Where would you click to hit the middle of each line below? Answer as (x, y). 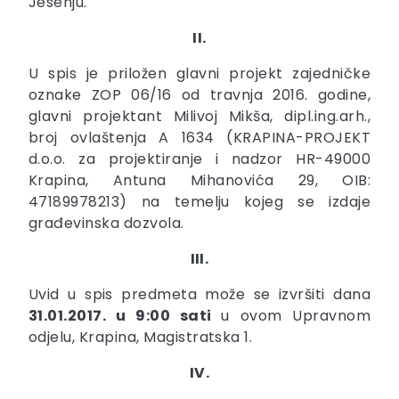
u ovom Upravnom (296, 315)
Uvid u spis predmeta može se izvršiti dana (199, 294)
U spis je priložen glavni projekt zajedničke (199, 73)
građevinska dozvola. (106, 223)
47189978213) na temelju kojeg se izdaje (199, 201)
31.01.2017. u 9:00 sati (125, 315)
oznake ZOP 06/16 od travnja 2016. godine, (199, 94)
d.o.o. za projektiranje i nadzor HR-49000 (199, 159)
